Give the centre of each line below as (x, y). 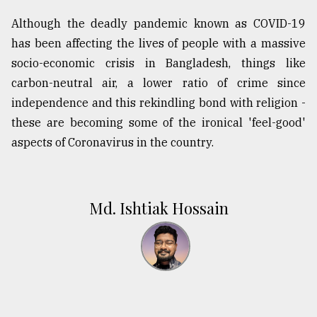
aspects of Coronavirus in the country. (113, 143)
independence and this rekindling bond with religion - (158, 103)
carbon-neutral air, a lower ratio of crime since (158, 83)
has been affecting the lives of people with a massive (158, 44)
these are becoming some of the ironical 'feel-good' (158, 123)
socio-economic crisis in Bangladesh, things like (158, 63)
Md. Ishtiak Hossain (158, 208)
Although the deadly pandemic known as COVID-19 (158, 24)
